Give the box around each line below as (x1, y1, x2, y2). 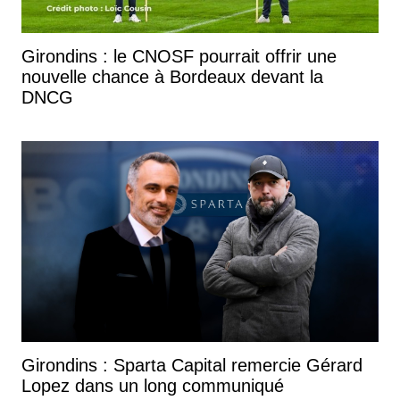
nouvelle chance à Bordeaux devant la (21, 66, 323, 87)
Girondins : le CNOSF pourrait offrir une (21, 46, 337, 66)
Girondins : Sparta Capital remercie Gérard (21, 354, 362, 375)
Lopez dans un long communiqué (21, 375, 284, 396)
